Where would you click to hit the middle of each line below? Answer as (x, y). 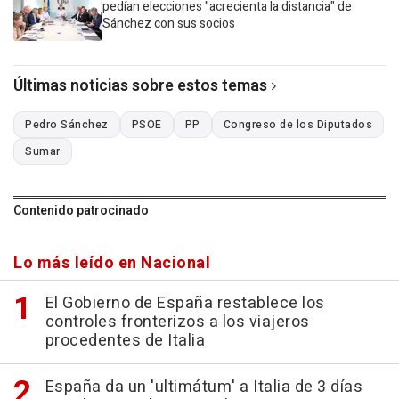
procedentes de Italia (125, 340)
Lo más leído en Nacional (112, 263)
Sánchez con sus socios (169, 23)
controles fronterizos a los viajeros (177, 322)
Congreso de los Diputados (297, 124)
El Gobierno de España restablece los (185, 303)
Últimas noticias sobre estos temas (140, 85)
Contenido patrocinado (81, 210)
